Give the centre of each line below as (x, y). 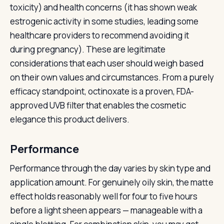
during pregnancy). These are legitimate (88, 49)
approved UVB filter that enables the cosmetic (98, 105)
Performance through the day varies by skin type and (110, 168)
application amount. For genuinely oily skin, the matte (112, 182)
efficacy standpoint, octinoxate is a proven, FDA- (102, 91)
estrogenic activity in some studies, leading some (104, 21)
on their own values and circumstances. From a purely (112, 77)
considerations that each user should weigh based (107, 63)
